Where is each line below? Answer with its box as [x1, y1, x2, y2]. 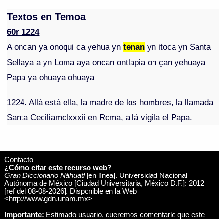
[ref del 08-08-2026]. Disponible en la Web [4, 187, 137, 195]
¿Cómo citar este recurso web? [4, 163, 111, 172]
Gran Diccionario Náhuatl [4, 171, 85, 179]
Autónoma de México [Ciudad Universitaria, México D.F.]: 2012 [4, 179, 204, 187]
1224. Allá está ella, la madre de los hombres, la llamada [7, 97, 214, 108]
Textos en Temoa [7, 11, 86, 22]
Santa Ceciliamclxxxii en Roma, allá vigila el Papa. [7, 112, 193, 123]
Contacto [4, 155, 33, 164]
